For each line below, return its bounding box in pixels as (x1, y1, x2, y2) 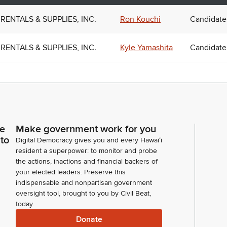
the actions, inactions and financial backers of (16, 157, 158, 166)
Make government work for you (16, 123, 156, 135)
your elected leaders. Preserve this (16, 168, 126, 176)
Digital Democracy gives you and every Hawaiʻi (16, 136, 162, 144)
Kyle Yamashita (120, 42, 173, 53)
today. (16, 200, 34, 208)
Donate (75, 214, 102, 224)
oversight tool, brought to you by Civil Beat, (16, 189, 151, 198)
